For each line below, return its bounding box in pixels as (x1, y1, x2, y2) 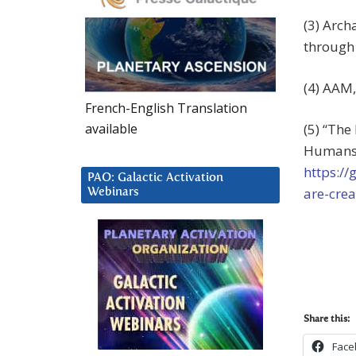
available (85, 119, 137, 137)
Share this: (304, 314, 350, 324)
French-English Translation (85, 99, 247, 117)
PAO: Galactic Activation (87, 171, 223, 184)
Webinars (87, 185, 139, 198)
